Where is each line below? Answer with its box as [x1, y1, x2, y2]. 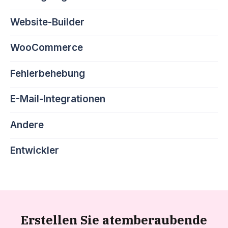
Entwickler [10, 145, 59, 157]
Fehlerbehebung [10, 67, 85, 79]
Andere [10, 119, 44, 131]
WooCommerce [10, 42, 83, 54]
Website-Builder [10, 16, 84, 28]
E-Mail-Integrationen [10, 93, 105, 105]
